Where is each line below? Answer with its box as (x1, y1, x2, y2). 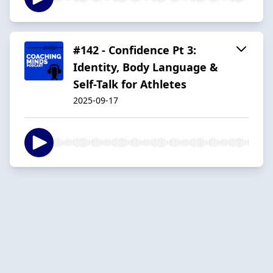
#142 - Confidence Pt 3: (73, 42, 196, 57)
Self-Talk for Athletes (73, 76, 186, 91)
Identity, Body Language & (73, 59, 218, 74)
